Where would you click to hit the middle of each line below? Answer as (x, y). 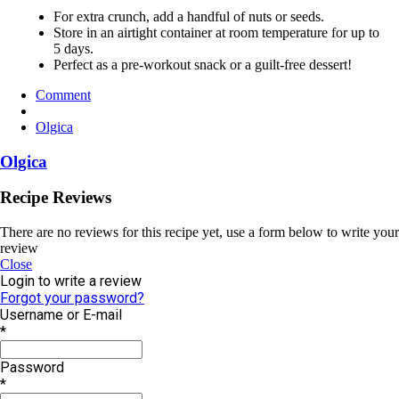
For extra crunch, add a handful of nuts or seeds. (189, 16)
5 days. (73, 48)
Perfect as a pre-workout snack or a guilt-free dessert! (203, 64)
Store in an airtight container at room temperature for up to (216, 32)
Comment (63, 94)
